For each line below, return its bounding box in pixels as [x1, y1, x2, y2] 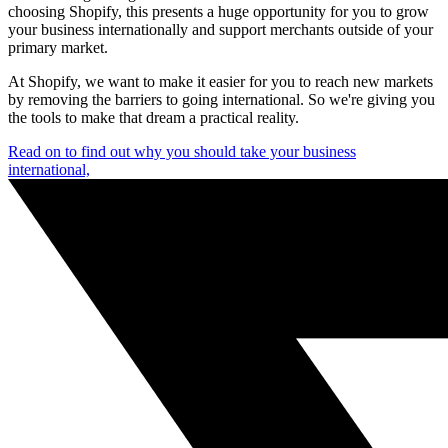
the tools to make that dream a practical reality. [8, 108, 299, 126]
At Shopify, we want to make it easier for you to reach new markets [8, 72, 433, 90]
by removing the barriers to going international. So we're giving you [8, 90, 435, 108]
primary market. [8, 38, 108, 56]
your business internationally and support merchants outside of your [8, 20, 433, 38]
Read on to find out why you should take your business [8, 142, 356, 160]
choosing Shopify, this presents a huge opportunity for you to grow [8, 2, 429, 20]
